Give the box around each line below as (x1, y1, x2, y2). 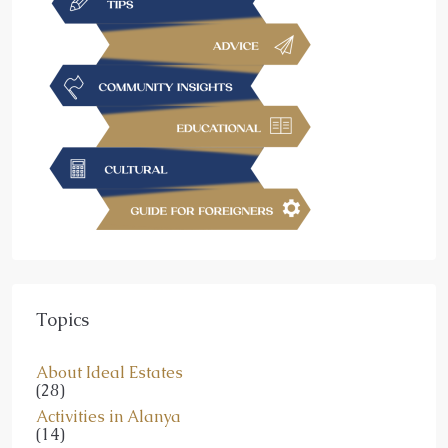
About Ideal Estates (36, 361, 183, 383)
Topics (36, 307, 89, 331)
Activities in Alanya (36, 405, 181, 427)
